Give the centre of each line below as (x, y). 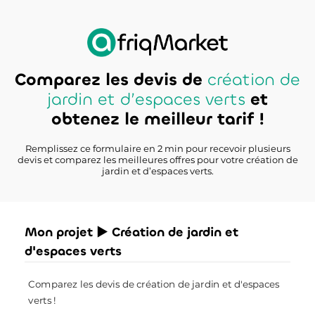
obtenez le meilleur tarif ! (157, 118)
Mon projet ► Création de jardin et (131, 232)
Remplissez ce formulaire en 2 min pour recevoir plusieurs (157, 148)
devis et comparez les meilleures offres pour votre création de (157, 159)
